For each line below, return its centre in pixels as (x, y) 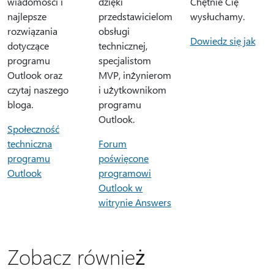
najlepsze (27, 16)
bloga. (20, 104)
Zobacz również (76, 256)
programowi (125, 173)
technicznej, (123, 46)
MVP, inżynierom (135, 75)
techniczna (30, 143)
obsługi (114, 31)
